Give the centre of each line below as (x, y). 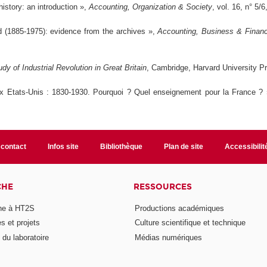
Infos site (63, 147)
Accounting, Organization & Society (151, 7)
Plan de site (183, 147)
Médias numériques (168, 238)
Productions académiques (179, 208)
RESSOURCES (162, 187)
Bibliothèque (121, 147)
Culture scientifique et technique (190, 223)
